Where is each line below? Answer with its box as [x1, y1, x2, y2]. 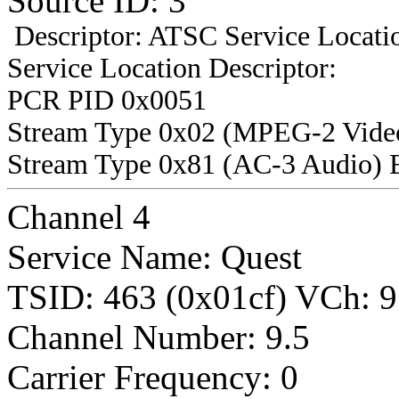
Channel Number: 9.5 [7, 317, 310, 356]
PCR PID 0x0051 [7, 84, 207, 116]
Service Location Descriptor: [7, 52, 337, 84]
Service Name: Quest [7, 237, 302, 276]
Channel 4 [7, 197, 151, 236]
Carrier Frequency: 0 [7, 357, 298, 396]
